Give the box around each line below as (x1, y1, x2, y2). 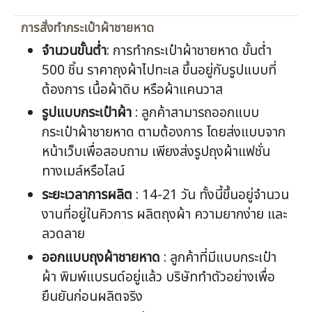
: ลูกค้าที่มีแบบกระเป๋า (160, 247, 277, 268)
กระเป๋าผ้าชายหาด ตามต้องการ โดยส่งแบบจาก (42, 123, 286, 143)
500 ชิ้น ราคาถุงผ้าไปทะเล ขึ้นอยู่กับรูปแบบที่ (42, 60, 277, 81)
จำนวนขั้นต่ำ (42, 40, 107, 61)
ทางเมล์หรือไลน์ (42, 162, 125, 182)
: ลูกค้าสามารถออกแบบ (132, 103, 260, 124)
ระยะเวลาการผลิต (42, 185, 133, 206)
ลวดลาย (42, 224, 89, 245)
